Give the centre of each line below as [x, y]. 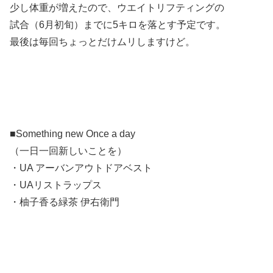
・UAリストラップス [56, 185]
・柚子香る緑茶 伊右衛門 [65, 202]
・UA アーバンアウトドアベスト [81, 168]
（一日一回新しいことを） [68, 151]
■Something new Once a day [73, 134]
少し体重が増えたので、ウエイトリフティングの [117, 8]
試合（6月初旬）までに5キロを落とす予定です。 [118, 25]
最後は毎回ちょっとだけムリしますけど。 [102, 42]
